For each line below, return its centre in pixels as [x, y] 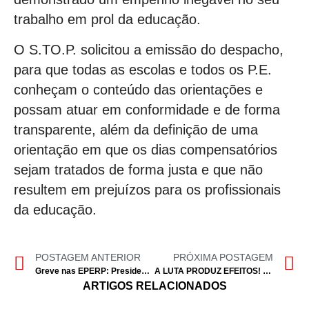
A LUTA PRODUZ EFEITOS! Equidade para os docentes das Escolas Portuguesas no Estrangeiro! [267, 271]
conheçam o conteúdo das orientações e [138, 89]
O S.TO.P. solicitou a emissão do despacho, [149, 49]
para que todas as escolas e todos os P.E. [143, 69]
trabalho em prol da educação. [107, 20]
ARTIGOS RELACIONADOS [154, 286]
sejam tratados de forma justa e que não [138, 169]
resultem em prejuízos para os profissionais [147, 189]
